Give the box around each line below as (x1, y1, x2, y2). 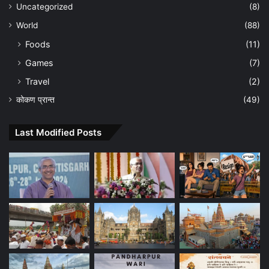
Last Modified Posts (15, 127, 101, 139)
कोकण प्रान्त (16, 95, 55, 105)
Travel (25, 76, 49, 87)
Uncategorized (16, 2, 73, 12)
